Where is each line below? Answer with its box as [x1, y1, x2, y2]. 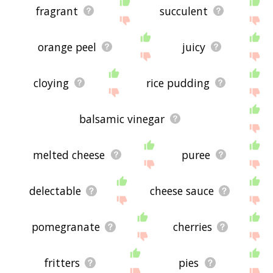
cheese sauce [150, 183, 214, 198]
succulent [159, 3, 208, 18]
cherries [172, 219, 212, 234]
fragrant [35, 3, 78, 18]
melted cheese [33, 147, 105, 162]
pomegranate [31, 219, 100, 234]
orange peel [38, 39, 97, 54]
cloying [34, 75, 69, 90]
